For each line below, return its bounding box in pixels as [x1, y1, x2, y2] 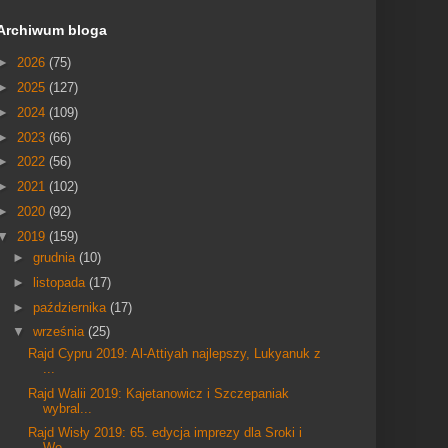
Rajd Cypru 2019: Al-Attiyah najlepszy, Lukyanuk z [28, 345, 322, 361]
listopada [32, 274, 89, 290]
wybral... [43, 400, 93, 416]
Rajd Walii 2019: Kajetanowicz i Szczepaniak [28, 385, 290, 401]
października [32, 299, 110, 315]
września [32, 324, 88, 340]
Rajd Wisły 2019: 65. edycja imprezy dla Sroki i [28, 425, 303, 441]
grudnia [32, 250, 79, 265]
